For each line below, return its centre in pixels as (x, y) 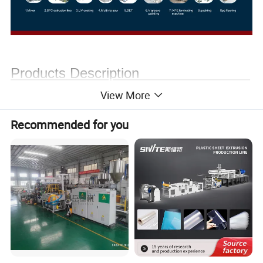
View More (125, 95)
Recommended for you (70, 124)
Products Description (131, 73)
